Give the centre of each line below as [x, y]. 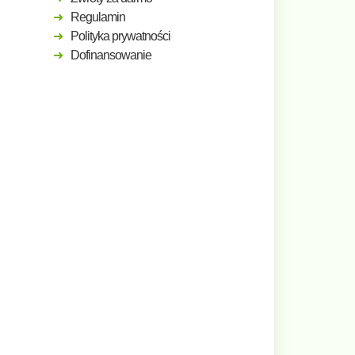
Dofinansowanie [111, 55]
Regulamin [97, 17]
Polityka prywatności [120, 36]
